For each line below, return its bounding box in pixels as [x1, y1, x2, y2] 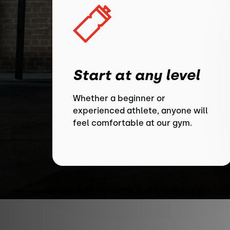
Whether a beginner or [73, 93, 165, 103]
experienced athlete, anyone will [73, 106, 208, 116]
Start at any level [73, 66, 200, 84]
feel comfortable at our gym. [73, 118, 192, 128]
